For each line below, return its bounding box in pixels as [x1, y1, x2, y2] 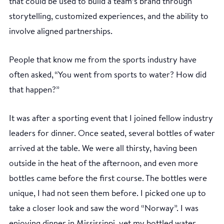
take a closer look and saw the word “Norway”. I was [9, 204, 198, 213]
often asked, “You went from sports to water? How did [9, 70, 206, 79]
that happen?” [9, 85, 59, 94]
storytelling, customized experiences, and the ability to [9, 12, 208, 21]
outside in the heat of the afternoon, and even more [9, 159, 198, 168]
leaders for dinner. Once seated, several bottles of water [9, 129, 215, 138]
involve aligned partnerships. [9, 27, 112, 36]
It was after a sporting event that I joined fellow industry [9, 114, 213, 123]
